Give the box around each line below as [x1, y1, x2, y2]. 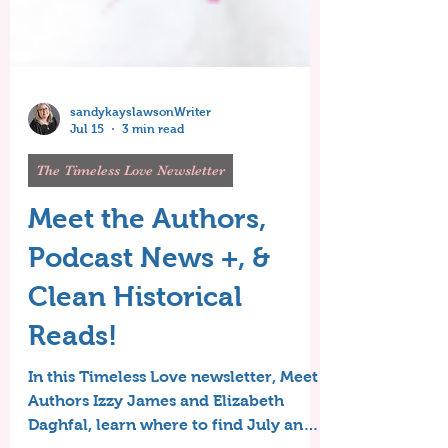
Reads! [28, 370, 117, 401]
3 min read [122, 171, 184, 186]
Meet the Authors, [28, 253, 266, 284]
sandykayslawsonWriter [70, 155, 211, 169]
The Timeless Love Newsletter [36, 212, 225, 228]
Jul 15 [70, 171, 104, 186]
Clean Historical [28, 331, 242, 362]
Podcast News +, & [28, 292, 270, 323]
